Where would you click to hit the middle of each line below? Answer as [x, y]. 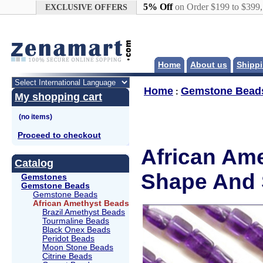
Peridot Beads [68, 238]
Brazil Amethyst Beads [84, 212]
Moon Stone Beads [78, 247]
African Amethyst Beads [81, 203]
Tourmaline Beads [76, 221]
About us [209, 65]
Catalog [34, 163]
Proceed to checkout [59, 135]
